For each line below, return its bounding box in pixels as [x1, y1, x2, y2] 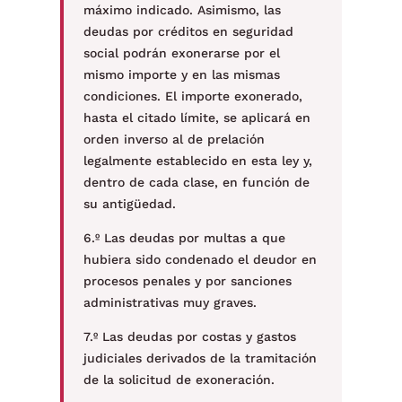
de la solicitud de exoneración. [83, 372, 275, 387]
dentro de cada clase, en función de [83, 175, 310, 189]
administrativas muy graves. [83, 295, 257, 310]
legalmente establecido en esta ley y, [83, 153, 312, 168]
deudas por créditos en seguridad [83, 24, 293, 39]
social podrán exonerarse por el [83, 46, 280, 60]
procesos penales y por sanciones [83, 274, 292, 288]
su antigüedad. [83, 197, 176, 211]
